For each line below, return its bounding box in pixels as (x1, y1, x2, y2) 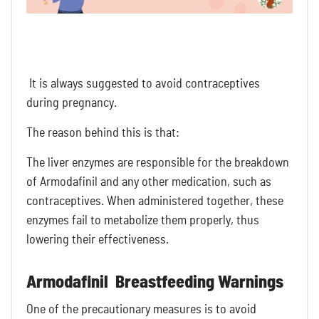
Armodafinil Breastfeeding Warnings (26, 273, 283, 291)
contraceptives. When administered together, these (26, 194, 283, 208)
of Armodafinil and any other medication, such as (26, 175, 271, 189)
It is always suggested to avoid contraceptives (26, 77, 260, 90)
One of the (26, 303, 78, 316)
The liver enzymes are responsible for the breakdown (26, 156, 289, 169)
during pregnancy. (26, 96, 120, 110)
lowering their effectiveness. (26, 233, 172, 246)
